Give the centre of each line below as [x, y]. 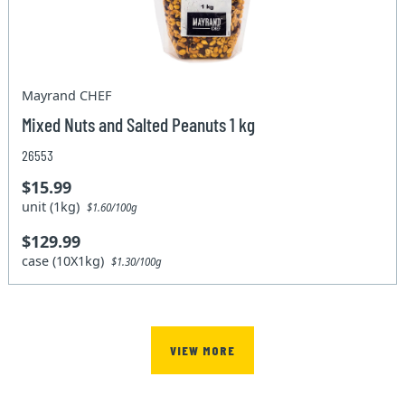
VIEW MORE [202, 350]
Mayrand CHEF [67, 96]
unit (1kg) [55, 207]
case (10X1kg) [67, 261]
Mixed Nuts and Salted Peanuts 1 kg [139, 124]
